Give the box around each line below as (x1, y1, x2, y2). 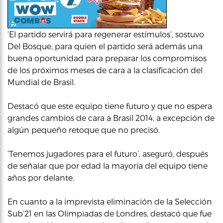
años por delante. (7, 173, 74, 182)
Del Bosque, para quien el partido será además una (7, 41, 203, 51)
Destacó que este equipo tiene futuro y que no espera (7, 101, 212, 111)
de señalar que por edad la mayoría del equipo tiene (7, 161, 208, 170)
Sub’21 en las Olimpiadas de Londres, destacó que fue (7, 209, 212, 218)
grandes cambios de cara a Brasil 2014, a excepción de (7, 113, 215, 122)
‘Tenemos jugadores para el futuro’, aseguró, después (7, 149, 208, 158)
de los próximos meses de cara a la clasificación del (7, 65, 203, 75)
